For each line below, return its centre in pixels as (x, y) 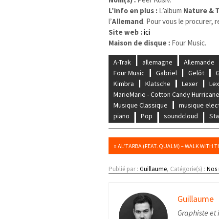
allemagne (158, 62)
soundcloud (181, 116)
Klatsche (158, 83)
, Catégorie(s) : (187, 169)
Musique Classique (141, 105)
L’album (171, 10)
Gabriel (167, 73)
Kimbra (124, 83)
